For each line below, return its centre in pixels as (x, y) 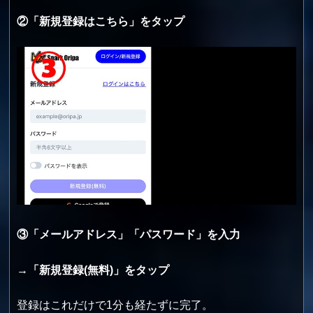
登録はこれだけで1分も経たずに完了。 (115, 305)
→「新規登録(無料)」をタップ (93, 270)
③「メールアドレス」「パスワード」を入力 (129, 235)
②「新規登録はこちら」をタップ (101, 21)
